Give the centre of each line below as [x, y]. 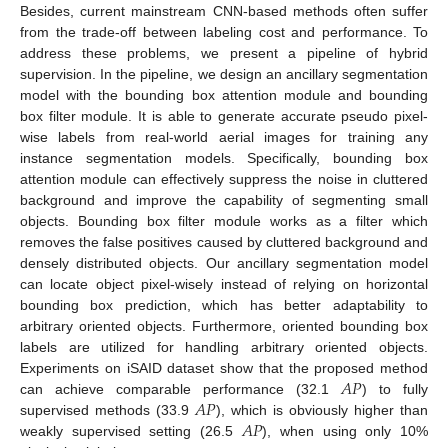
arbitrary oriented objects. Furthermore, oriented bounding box [224, 325]
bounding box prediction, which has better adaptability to [224, 304]
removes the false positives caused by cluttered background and [224, 241]
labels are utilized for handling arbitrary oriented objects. [224, 346]
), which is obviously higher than [322, 409]
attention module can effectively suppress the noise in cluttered [224, 178]
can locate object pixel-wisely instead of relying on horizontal [224, 283]
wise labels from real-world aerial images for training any [224, 136]
